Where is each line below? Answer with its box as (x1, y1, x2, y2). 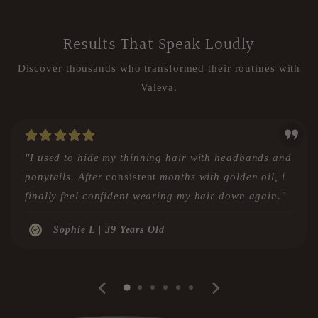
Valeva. (140, 81, 178, 93)
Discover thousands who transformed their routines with (17, 62, 301, 74)
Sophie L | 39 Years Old (53, 224, 165, 236)
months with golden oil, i (156, 171, 285, 183)
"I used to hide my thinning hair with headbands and (25, 152, 292, 164)
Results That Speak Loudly (63, 31, 255, 57)
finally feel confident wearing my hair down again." (25, 190, 286, 202)
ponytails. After (25, 171, 106, 183)
